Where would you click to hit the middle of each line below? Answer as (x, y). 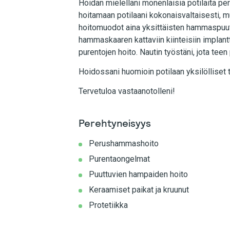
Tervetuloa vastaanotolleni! (127, 91)
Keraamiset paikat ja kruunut (139, 190)
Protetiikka (108, 205)
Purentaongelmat (119, 159)
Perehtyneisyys (115, 123)
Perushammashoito (124, 143)
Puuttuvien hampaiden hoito (138, 174)
